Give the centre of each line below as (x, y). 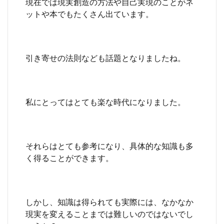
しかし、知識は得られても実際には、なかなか (109, 201)
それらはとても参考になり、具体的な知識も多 (109, 145)
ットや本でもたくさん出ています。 (89, 13)
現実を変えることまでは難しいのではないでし (109, 213)
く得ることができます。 (69, 157)
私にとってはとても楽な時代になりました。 (105, 101)
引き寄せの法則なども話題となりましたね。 (105, 57)
